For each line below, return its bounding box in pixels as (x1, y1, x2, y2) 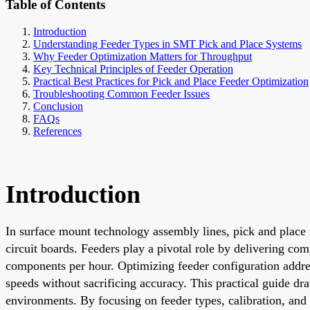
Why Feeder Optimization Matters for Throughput (33, 50, 252, 62)
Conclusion (33, 100, 83, 112)
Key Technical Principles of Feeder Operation (33, 62, 233, 75)
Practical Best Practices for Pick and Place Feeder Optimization (33, 75, 309, 87)
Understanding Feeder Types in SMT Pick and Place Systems (33, 37, 302, 50)
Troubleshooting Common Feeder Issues (33, 87, 210, 100)
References (33, 125, 82, 137)
